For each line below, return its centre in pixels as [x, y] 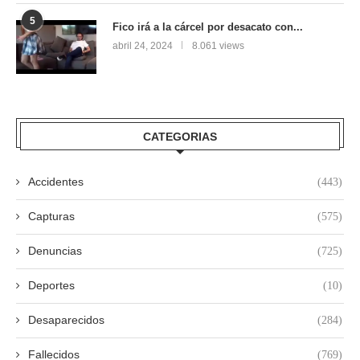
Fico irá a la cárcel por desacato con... [208, 27]
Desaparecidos [66, 319]
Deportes [51, 285]
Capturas [51, 216]
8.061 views [218, 45]
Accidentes [56, 181]
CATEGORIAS [180, 136]
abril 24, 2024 [143, 45]
